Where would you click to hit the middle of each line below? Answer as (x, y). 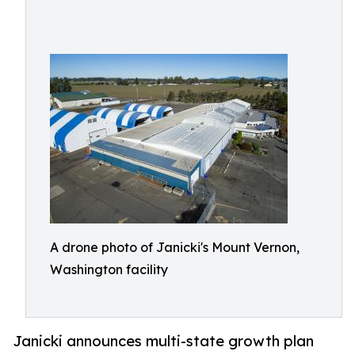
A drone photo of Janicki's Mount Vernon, (175, 247)
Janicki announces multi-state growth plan (163, 341)
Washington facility (109, 269)
